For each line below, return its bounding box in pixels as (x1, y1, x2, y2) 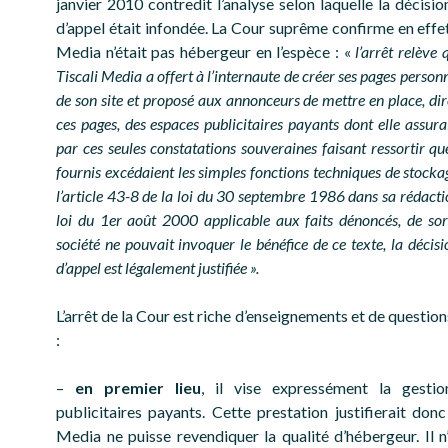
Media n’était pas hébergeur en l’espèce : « (56, 42, 356, 62)
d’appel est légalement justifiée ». (56, 258, 259, 278)
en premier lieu (75, 378, 201, 398)
